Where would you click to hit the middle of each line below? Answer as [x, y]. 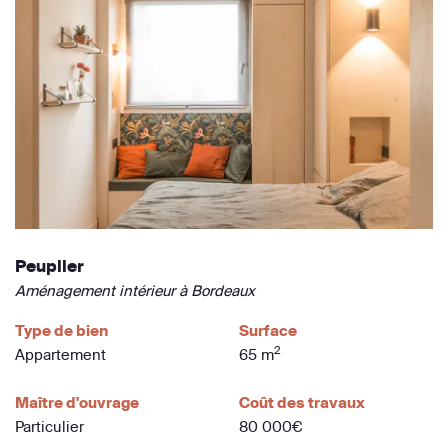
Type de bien [61, 330]
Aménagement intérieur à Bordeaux [135, 290]
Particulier [49, 426]
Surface [268, 330]
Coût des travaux [302, 402]
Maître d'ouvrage [77, 402]
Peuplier [49, 265]
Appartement [60, 354]
